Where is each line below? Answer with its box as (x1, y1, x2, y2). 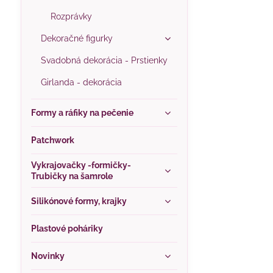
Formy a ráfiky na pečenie (30, 108, 133, 118)
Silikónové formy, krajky (30, 196, 127, 206)
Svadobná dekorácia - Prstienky (40, 55, 168, 65)
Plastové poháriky (30, 224, 103, 233)
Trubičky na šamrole (30, 171, 113, 181)
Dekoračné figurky (40, 34, 113, 43)
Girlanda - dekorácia (40, 77, 122, 87)
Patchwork (30, 135, 74, 145)
